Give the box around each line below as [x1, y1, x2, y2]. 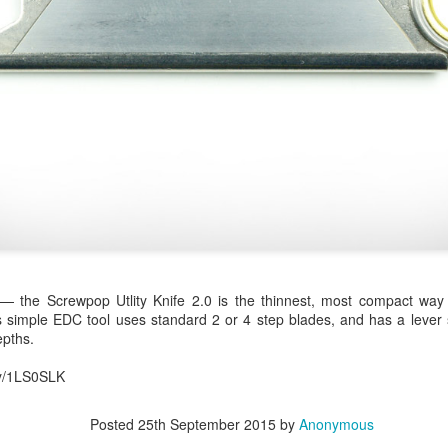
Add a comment [113, 158, 213, 178]
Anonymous [299, 414, 374, 435]
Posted [90, 414, 138, 435]
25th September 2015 [138, 414, 276, 435]
